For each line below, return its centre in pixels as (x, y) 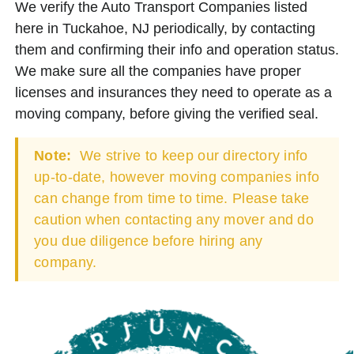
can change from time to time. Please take (172, 198)
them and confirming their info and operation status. (177, 49)
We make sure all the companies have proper (158, 71)
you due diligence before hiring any (149, 241)
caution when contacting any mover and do (174, 219)
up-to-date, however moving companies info (177, 177)
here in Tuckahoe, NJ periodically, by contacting (165, 28)
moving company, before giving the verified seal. (167, 113)
